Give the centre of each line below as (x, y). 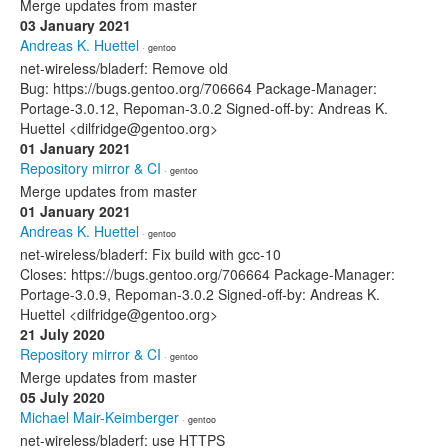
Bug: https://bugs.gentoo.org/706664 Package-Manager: (198, 88)
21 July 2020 (62, 334)
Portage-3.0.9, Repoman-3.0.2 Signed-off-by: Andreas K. (200, 294)
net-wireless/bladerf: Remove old (124, 68)
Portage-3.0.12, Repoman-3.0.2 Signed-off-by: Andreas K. (204, 108)
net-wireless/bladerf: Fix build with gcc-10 (150, 254)
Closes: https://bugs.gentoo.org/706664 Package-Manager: (207, 274)
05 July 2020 (62, 397)
